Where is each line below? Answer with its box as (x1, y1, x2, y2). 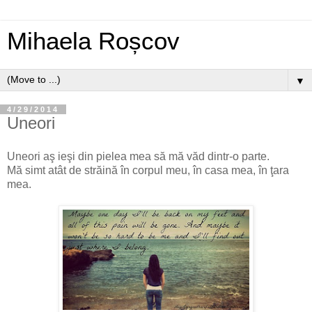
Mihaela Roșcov (7, 28, 180, 54)
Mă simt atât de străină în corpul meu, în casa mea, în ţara (7, 164, 289, 176)
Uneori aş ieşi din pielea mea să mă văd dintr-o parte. (7, 150, 270, 162)
